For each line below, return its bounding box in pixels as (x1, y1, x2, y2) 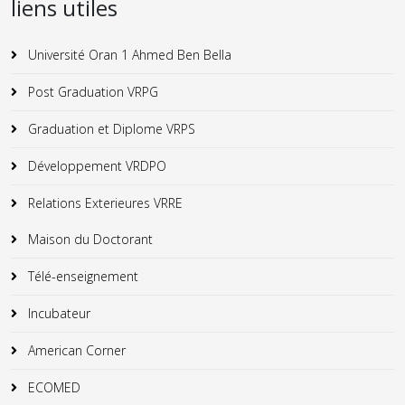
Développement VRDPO (24, 157, 166, 174)
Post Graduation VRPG (24, 83, 158, 100)
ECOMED (24, 379, 80, 396)
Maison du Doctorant (24, 231, 153, 248)
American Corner (24, 342, 126, 359)
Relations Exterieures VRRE (24, 194, 183, 212)
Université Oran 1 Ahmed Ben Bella (24, 46, 231, 63)
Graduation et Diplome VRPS (24, 120, 195, 137)
